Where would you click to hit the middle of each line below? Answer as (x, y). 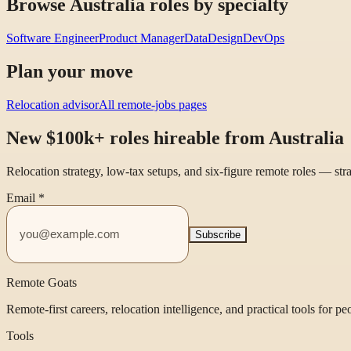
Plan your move (70, 71)
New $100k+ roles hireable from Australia (175, 138)
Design (225, 38)
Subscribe (218, 235)
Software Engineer (52, 38)
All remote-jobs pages (153, 104)
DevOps (264, 38)
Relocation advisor (52, 104)
